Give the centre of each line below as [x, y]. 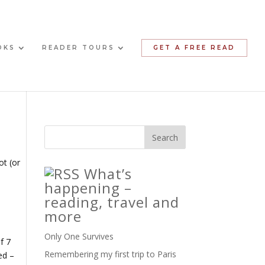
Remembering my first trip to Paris [110, 254]
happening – [88, 188]
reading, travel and [112, 202]
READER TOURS [78, 48]
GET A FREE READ [194, 48]
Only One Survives [79, 237]
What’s [108, 174]
